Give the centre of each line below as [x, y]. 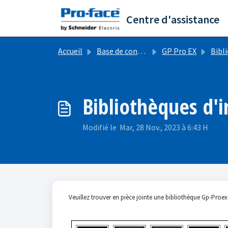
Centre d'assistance [173, 19]
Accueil [70, 51]
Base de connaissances [117, 51]
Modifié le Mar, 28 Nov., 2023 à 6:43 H [145, 127]
